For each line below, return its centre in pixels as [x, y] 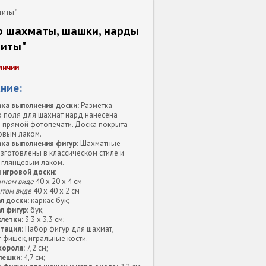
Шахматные [99, 143]
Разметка [96, 105]
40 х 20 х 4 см [58, 181]
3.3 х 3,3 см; [44, 219]
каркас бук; [49, 200]
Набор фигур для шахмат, [68, 229]
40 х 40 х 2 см [56, 191]
